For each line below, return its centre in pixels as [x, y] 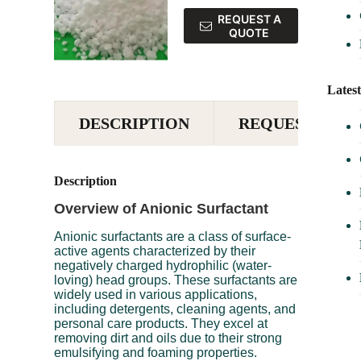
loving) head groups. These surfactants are [176, 280]
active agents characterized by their [155, 251]
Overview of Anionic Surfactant [162, 208]
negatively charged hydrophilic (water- [163, 265]
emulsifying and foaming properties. [156, 352]
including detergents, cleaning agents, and [175, 309]
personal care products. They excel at [161, 323]
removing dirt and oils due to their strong [168, 338]
